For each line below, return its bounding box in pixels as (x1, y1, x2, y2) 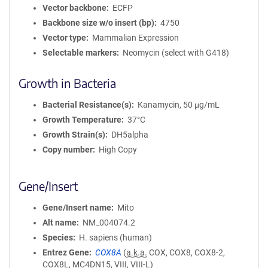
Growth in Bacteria (19, 75, 116, 90)
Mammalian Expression (92, 33, 179, 42)
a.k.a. (126, 248, 147, 257)
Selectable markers (42, 48, 117, 57)
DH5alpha (111, 130, 148, 139)
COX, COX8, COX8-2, (147, 248, 225, 257)
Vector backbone (42, 3, 106, 13)
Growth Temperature (42, 115, 121, 124)
